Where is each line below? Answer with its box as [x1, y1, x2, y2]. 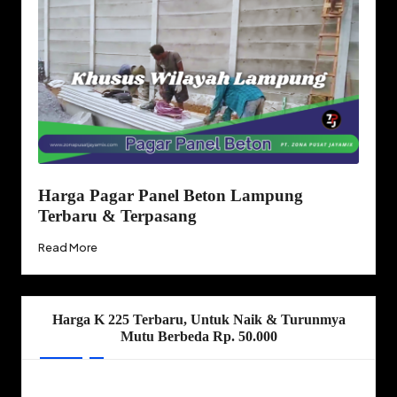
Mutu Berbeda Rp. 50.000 [120, 328, 277, 344]
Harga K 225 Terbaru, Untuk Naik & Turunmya [51, 311, 346, 327]
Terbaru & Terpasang [37, 206, 197, 226]
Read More [37, 240, 97, 255]
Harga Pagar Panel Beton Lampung [37, 186, 303, 206]
